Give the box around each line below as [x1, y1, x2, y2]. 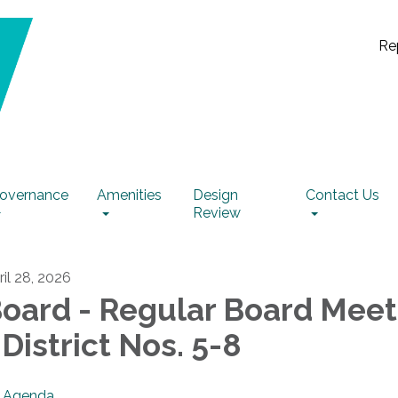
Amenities [97, 187, 163, 203]
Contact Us [305, 187, 379, 203]
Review [192, 204, 241, 221]
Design [192, 187, 238, 203]
